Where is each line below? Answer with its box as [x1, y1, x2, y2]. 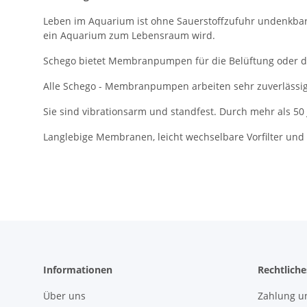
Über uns [43, 289, 86, 303]
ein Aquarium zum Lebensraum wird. [43, 29, 215, 42]
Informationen [43, 263, 112, 277]
